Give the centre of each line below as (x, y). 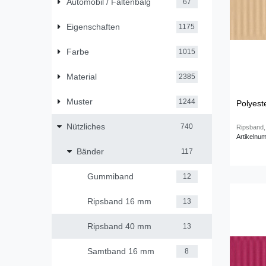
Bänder (90, 151)
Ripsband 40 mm (119, 226)
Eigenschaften (93, 26)
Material (81, 76)
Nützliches (85, 126)
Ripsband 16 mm (119, 201)
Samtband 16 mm (121, 251)
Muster (79, 101)
